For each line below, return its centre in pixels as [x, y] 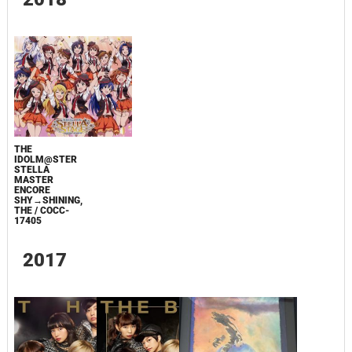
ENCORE [32, 190]
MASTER [33, 180]
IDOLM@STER [45, 159]
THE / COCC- [41, 210]
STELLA [31, 169]
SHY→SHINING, [48, 200]
